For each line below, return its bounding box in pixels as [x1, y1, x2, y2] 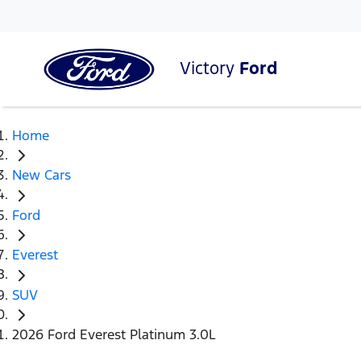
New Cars [12, 166, 71, 185]
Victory [180, 56, 239, 79]
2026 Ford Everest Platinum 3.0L [12, 326, 216, 344]
